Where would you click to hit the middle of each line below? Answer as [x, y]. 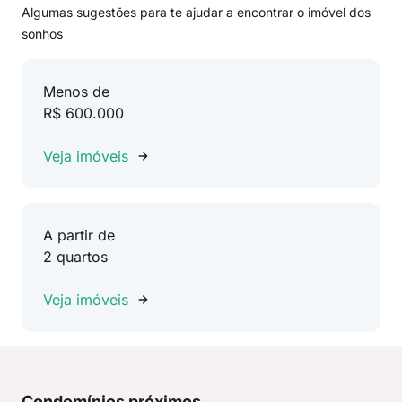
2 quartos [75, 257]
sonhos [42, 34]
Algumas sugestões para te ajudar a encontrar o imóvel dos [196, 12]
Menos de [76, 92]
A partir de [79, 235]
